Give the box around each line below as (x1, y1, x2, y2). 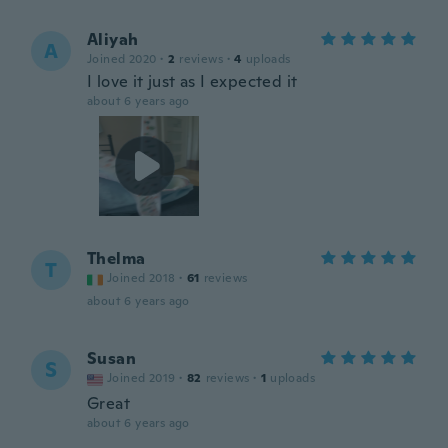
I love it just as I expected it (87, 71, 298, 92)
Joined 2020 (87, 51, 157, 67)
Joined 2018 (107, 270, 176, 286)
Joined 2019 (107, 370, 176, 386)
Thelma (87, 248, 146, 269)
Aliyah (87, 29, 139, 50)
